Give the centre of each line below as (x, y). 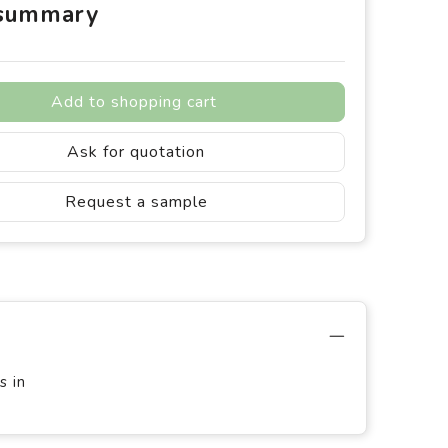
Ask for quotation (136, 152)
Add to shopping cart (133, 102)
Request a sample (136, 202)
